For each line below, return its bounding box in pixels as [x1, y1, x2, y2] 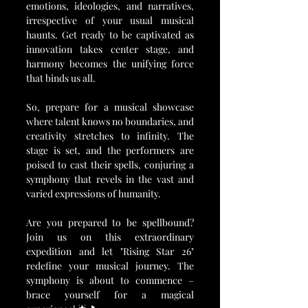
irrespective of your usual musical [26, 14, 194, 27]
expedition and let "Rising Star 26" [26, 245, 194, 258]
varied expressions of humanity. [26, 187, 161, 200]
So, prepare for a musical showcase [26, 100, 194, 113]
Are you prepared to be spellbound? [26, 216, 194, 229]
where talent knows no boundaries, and [26, 115, 194, 128]
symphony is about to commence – [26, 274, 194, 287]
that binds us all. [26, 71, 96, 85]
